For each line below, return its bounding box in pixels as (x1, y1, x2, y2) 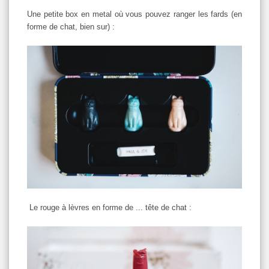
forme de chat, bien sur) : (27, 22, 115, 31)
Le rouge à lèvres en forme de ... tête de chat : (27, 203, 192, 213)
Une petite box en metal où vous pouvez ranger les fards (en (27, 9, 242, 19)
